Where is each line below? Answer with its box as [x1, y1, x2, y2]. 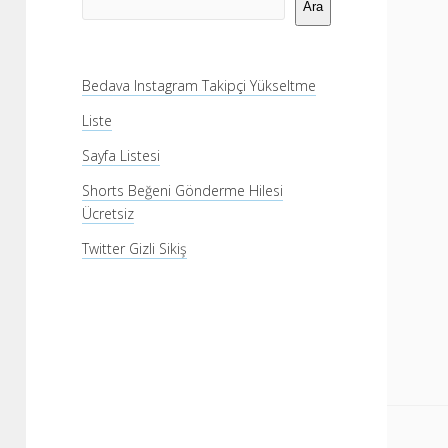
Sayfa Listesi [82, 146, 160, 165]
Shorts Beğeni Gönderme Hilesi [82, 181, 283, 200]
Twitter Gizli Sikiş [82, 239, 187, 258]
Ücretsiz [82, 204, 134, 223]
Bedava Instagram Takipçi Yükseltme [82, 76, 316, 95]
